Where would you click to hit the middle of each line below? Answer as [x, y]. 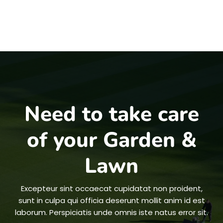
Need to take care [111, 114]
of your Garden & [111, 140]
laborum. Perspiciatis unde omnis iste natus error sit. [111, 213]
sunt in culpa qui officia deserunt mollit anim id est [111, 201]
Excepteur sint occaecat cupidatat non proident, [111, 189]
